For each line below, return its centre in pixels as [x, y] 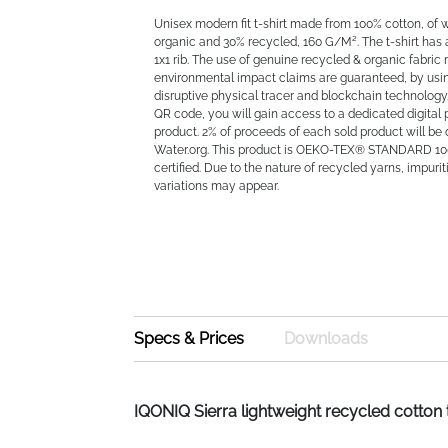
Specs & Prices [189, 339]
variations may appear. [217, 186]
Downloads [326, 339]
